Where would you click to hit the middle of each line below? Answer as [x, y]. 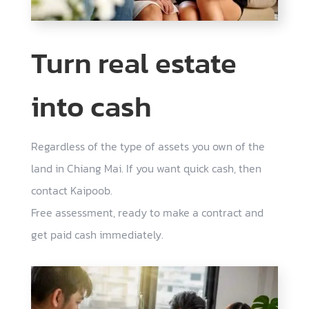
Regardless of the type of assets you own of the [148, 147]
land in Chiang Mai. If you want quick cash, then [146, 169]
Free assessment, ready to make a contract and [147, 213]
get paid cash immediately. [97, 235]
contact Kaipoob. [71, 191]
